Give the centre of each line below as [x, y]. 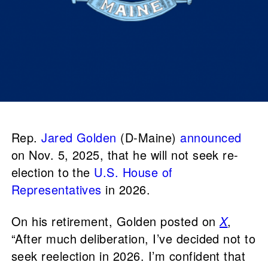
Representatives [56, 190]
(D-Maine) [148, 138]
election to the [53, 172]
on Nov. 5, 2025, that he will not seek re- [125, 155]
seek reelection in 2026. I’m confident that [128, 256]
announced [211, 138]
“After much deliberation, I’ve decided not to [133, 239]
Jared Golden [79, 138]
